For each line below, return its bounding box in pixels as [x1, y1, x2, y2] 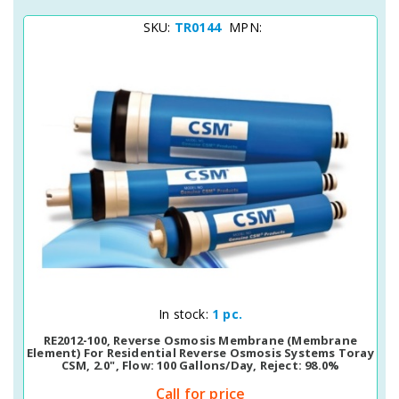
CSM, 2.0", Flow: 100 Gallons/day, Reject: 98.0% [61, 357, 340, 373]
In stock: [159, 305, 212, 322]
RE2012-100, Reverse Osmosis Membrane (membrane [43, 332, 358, 348]
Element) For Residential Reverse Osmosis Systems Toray [27, 345, 374, 361]
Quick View [140, 304, 199, 320]
